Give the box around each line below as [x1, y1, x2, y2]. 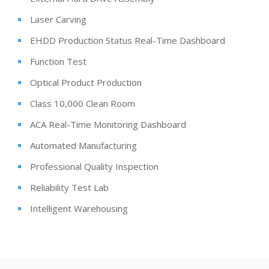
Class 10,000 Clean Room [30, 97, 135, 109]
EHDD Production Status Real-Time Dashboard [30, 34, 225, 46]
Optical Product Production [30, 76, 142, 88]
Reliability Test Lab [30, 181, 109, 193]
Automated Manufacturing [30, 139, 137, 151]
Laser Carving [30, 13, 86, 25]
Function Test [30, 55, 86, 67]
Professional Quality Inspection [30, 160, 159, 172]
